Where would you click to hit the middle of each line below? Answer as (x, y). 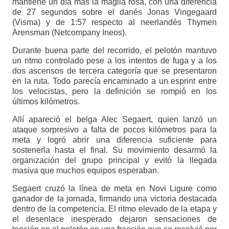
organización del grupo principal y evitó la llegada (114, 161)
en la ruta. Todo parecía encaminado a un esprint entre (114, 81)
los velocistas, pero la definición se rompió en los (114, 91)
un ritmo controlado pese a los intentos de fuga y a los (114, 61)
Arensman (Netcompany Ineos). (69, 33)
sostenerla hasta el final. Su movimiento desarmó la (114, 150)
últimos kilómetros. (46, 102)
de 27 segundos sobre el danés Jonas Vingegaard (114, 12)
